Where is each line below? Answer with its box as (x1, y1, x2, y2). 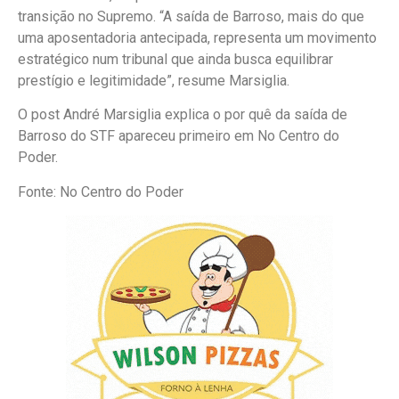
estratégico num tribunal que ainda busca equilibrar (18, 50, 333, 68)
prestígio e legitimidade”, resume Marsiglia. (18, 71, 289, 89)
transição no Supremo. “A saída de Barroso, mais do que (18, 7, 364, 25)
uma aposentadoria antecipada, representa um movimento (18, 28, 377, 46)
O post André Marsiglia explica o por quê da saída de (18, 106, 347, 124)
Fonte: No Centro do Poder (18, 183, 183, 200)
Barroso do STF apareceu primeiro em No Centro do (18, 127, 339, 145)
